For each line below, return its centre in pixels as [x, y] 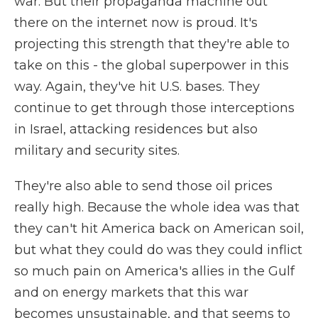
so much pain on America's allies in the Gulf [154, 271]
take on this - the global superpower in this [152, 65]
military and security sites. [97, 150]
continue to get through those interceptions [154, 108]
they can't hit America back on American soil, [159, 229]
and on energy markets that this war [131, 292]
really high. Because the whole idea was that [157, 207]
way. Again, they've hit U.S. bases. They [137, 87]
